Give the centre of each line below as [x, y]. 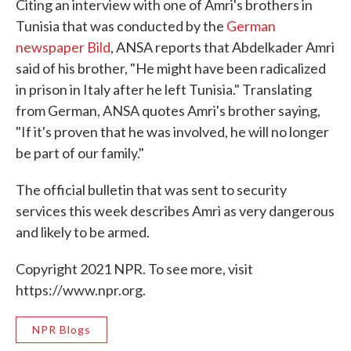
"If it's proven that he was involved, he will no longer [172, 132]
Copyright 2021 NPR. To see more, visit [134, 269]
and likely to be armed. [83, 232]
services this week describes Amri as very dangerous [175, 211]
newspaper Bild [63, 47]
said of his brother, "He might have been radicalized [171, 68]
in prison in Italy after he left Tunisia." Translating [164, 89]
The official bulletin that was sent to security [151, 190]
